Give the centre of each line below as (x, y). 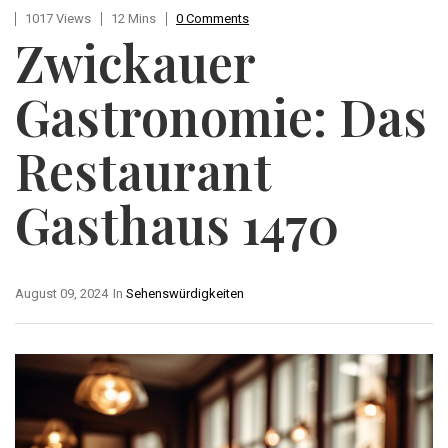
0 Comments (212, 19)
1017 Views (58, 19)
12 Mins (133, 19)
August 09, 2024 (61, 294)
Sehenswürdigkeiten (185, 294)
